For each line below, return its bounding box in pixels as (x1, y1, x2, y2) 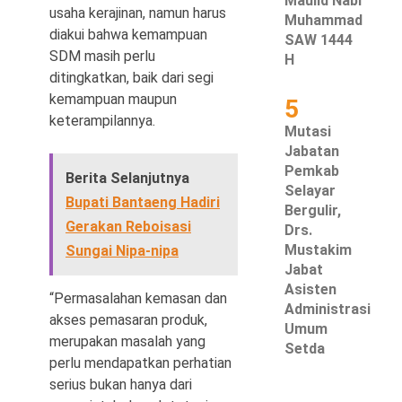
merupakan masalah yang (49, 333, 205, 350)
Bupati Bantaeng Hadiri (66, 194, 220, 211)
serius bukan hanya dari (49, 376, 192, 393)
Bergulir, (284, 202, 342, 219)
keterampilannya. (49, 112, 155, 129)
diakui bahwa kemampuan (49, 26, 207, 43)
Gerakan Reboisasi (66, 218, 191, 235)
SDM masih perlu (49, 48, 155, 65)
